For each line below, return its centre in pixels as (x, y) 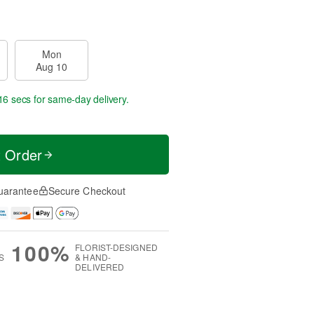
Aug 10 (52, 67)
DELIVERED (100, 266)
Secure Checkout (87, 191)
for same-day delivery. (80, 99)
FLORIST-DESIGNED (116, 247)
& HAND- (93, 257)
